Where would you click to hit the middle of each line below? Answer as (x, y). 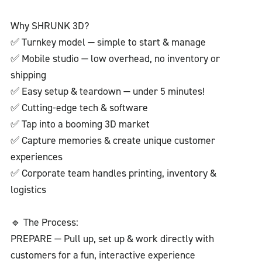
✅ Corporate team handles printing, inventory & (113, 173)
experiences (36, 157)
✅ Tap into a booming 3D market (80, 124)
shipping (28, 75)
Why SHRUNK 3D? (50, 26)
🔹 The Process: (44, 222)
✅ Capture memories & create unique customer (113, 140)
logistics (28, 189)
